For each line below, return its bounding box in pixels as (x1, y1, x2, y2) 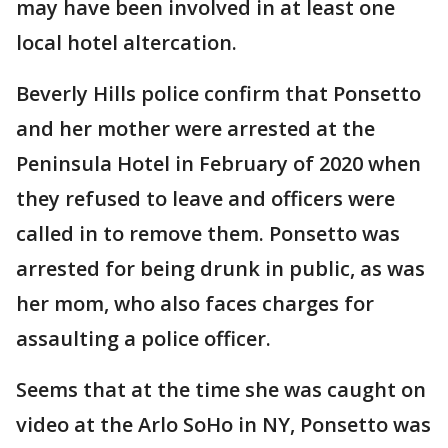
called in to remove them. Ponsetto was (16, 220, 400, 247)
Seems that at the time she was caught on (16, 376, 426, 403)
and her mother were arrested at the (16, 115, 375, 142)
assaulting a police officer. (16, 325, 271, 352)
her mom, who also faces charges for (16, 290, 374, 317)
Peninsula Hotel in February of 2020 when (16, 150, 421, 177)
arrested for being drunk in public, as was (16, 255, 425, 282)
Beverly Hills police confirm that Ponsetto (16, 80, 421, 107)
